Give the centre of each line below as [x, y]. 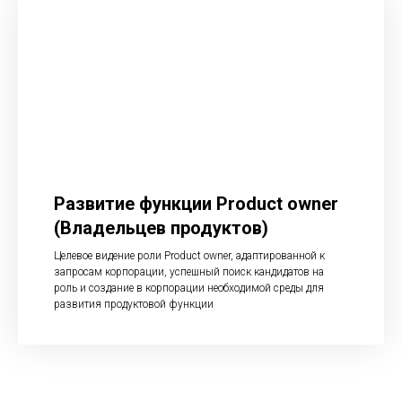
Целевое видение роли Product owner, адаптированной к [189, 255]
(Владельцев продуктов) [161, 227]
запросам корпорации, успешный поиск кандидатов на [189, 271]
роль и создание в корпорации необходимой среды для [189, 288]
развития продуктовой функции [134, 304]
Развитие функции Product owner [196, 203]
